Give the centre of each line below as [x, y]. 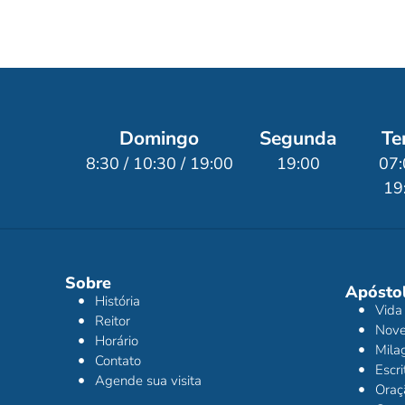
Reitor [112, 321]
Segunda [298, 139]
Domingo [160, 139]
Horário [116, 341]
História [117, 301]
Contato [118, 361]
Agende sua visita [148, 381]
